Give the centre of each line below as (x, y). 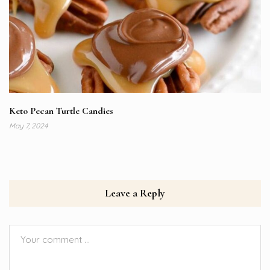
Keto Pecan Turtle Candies (61, 111)
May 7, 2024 (28, 126)
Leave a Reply (135, 193)
